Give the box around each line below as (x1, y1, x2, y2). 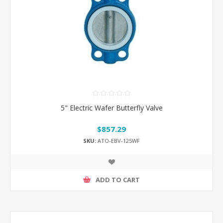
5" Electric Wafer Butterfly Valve (60, 103, 163, 113)
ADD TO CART (96, 175, 140, 185)
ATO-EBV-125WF (96, 136, 140, 144)
